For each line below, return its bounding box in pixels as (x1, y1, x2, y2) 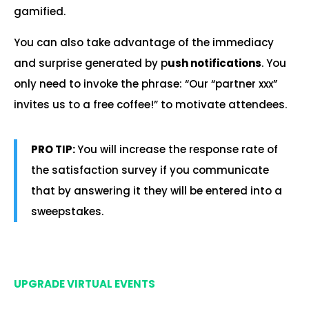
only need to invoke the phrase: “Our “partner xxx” (14, 77, 277, 91)
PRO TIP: (31, 142, 77, 157)
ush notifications (168, 56, 261, 70)
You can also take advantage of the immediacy (14, 35, 274, 50)
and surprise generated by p (14, 56, 168, 70)
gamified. (14, 4, 66, 19)
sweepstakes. (31, 204, 103, 219)
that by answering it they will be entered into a (31, 183, 282, 198)
